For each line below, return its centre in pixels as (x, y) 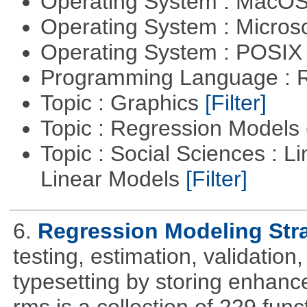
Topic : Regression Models (173, 128)
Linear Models (113, 179)
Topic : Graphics (122, 103)
